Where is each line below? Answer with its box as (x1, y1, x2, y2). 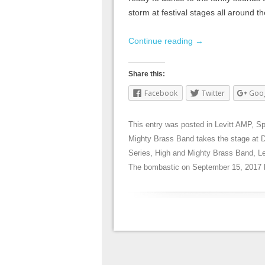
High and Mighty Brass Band (155, 148, 253, 158)
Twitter (202, 88, 225, 99)
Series (128, 148, 150, 158)
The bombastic (128, 163, 179, 172)
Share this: (128, 70, 165, 79)
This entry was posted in (128, 120, 215, 130)
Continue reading (128, 36, 195, 46)
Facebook (144, 88, 177, 99)
